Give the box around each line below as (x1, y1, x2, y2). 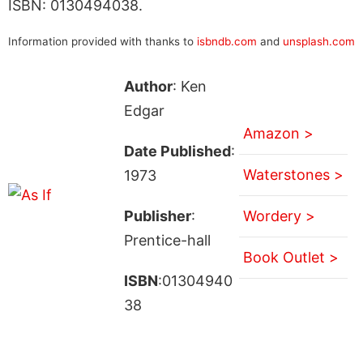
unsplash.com (283, 34, 355, 48)
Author (123, 77, 173, 95)
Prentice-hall (123, 231, 211, 249)
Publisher (123, 207, 191, 224)
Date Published (123, 142, 231, 160)
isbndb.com (197, 34, 257, 48)
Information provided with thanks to (8, 34, 197, 48)
